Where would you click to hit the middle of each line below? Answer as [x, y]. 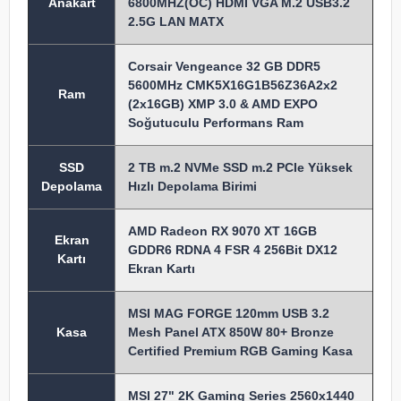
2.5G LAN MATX [176, 21]
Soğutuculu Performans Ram [216, 123]
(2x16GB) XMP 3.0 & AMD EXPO [223, 104]
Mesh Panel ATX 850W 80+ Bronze [231, 332]
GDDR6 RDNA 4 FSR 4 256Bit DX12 [233, 250]
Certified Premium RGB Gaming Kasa [240, 351]
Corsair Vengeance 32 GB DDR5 [224, 66]
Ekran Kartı [162, 269]
